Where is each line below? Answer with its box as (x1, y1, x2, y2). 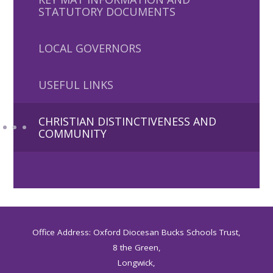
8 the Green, (112, 242, 161, 253)
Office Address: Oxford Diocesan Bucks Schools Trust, (32, 227, 241, 238)
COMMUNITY (38, 126, 107, 141)
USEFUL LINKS (38, 77, 113, 92)
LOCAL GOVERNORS (38, 41, 141, 55)
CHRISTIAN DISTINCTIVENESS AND (38, 114, 216, 129)
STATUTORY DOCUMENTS (38, 4, 175, 19)
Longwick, (118, 257, 155, 268)
